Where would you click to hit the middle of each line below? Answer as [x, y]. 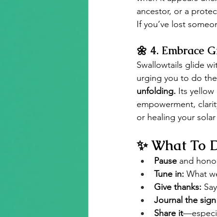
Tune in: [169, 174]
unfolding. [156, 91]
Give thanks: [178, 187]
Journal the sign [185, 200]
